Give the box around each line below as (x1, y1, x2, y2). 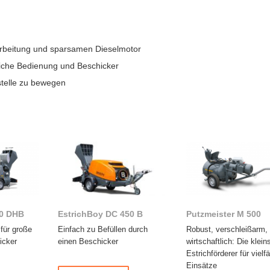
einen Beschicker (57, 237, 118, 246)
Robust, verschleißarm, (186, 225, 268, 234)
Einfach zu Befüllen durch (57, 225, 148, 234)
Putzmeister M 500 (186, 209, 261, 219)
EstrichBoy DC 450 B (57, 209, 143, 219)
